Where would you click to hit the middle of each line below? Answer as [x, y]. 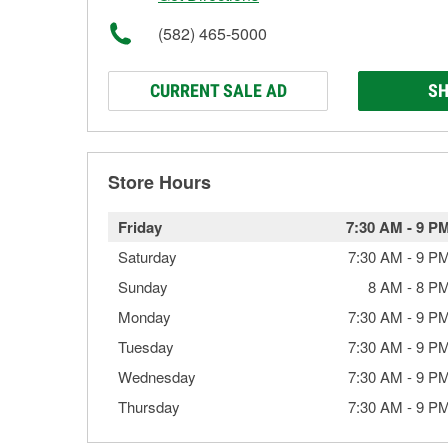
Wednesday [157, 376]
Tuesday [146, 346]
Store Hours [159, 182]
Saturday [147, 256]
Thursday [149, 406]
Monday [144, 316]
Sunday [143, 286]
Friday [140, 227]
